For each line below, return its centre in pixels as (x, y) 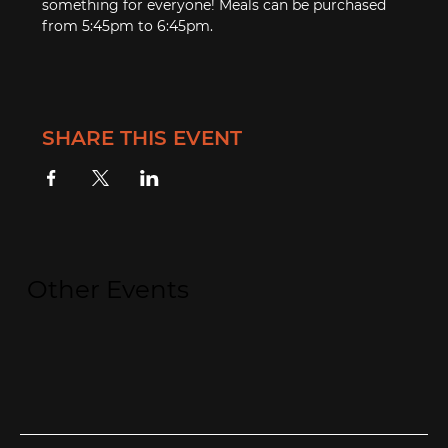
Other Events (107, 289)
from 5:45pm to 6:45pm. (128, 25)
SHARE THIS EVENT (142, 137)
